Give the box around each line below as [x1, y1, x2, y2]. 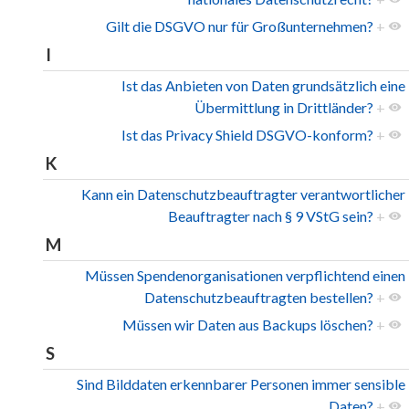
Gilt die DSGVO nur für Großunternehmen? [106, 17, 373, 36]
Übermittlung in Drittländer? [194, 99, 373, 117]
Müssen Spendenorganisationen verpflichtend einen [85, 267, 405, 285]
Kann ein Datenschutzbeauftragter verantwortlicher [81, 185, 405, 204]
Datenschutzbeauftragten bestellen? [144, 288, 373, 307]
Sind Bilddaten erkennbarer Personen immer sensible [77, 375, 405, 393]
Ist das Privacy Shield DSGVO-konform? [121, 126, 373, 144]
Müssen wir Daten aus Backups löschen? [122, 316, 373, 334]
